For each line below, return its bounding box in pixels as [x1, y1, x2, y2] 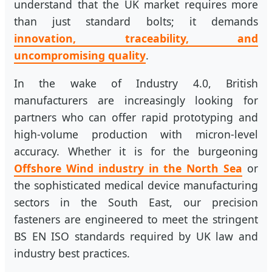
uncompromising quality [14, 48, 146, 63]
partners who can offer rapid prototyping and [14, 109, 258, 124]
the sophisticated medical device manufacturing [14, 177, 258, 192]
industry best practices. [14, 245, 130, 260]
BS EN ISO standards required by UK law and [14, 228, 258, 243]
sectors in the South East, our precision [14, 194, 258, 209]
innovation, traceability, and [14, 31, 258, 46]
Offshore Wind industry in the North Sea [14, 160, 243, 175]
